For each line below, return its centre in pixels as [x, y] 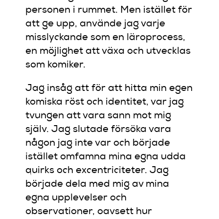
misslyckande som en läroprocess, [106, 38]
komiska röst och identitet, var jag [105, 102]
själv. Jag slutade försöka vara [99, 130]
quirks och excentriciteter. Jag [97, 171]
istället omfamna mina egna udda [106, 157]
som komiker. [56, 65]
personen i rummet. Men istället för [109, 11]
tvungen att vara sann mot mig [99, 116]
